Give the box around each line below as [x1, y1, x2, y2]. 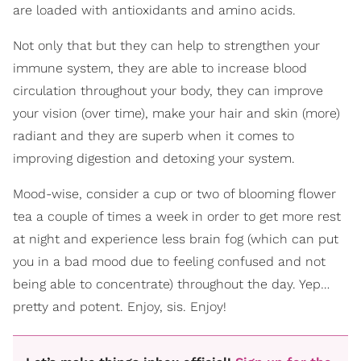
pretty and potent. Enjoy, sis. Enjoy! [13, 298, 226, 314]
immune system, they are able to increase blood [13, 60, 307, 76]
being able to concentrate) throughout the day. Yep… [13, 276, 330, 292]
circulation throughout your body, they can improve [13, 82, 323, 98]
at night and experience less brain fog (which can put [13, 230, 338, 247]
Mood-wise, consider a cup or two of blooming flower [13, 185, 336, 201]
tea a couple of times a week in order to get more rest [13, 208, 341, 224]
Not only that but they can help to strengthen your [13, 37, 320, 53]
